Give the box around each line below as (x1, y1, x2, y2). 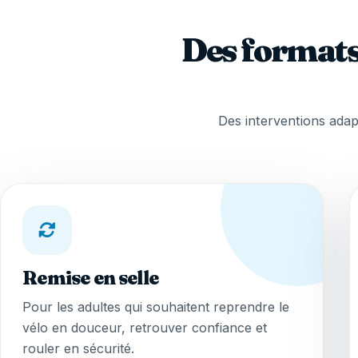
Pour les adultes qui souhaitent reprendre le (22, 299, 290, 316)
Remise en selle (22, 266, 159, 290)
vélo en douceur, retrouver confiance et (22, 320, 268, 336)
